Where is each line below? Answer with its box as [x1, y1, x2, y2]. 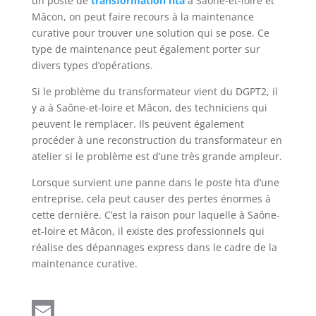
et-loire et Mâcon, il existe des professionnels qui [31, 224, 265, 238]
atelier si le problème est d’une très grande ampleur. [31, 149, 282, 163]
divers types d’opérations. [31, 58, 153, 72]
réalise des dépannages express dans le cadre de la [31, 240, 277, 254]
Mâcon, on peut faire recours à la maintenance [31, 9, 254, 23]
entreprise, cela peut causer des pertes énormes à [31, 191, 271, 205]
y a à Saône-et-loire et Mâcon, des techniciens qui [31, 100, 267, 114]
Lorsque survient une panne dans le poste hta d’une [31, 175, 279, 189]
